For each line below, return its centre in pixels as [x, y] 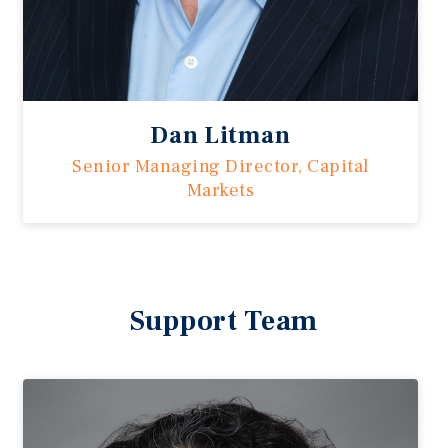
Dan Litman [220, 136]
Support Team [224, 321]
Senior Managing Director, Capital [220, 167]
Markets [220, 191]
